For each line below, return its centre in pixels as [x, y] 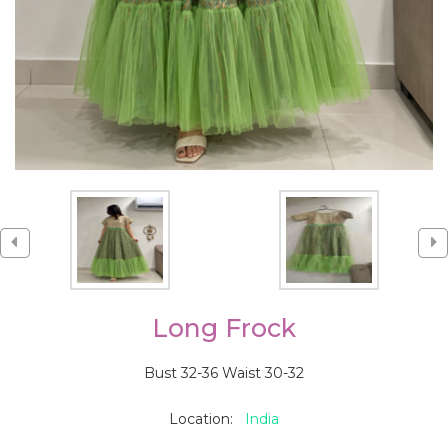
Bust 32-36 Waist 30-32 [224, 373]
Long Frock [224, 328]
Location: [207, 419]
